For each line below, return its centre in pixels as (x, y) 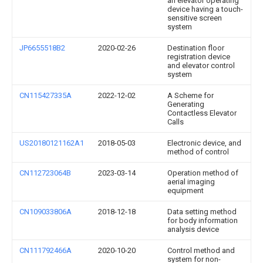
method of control (198, 152)
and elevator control (201, 65)
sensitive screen (195, 18)
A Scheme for (190, 95)
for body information (203, 220)
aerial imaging (191, 182)
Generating (186, 104)
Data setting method (202, 212)
